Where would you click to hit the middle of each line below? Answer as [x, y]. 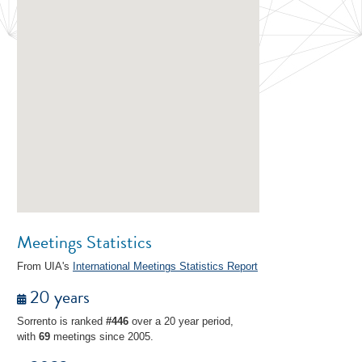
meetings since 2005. [102, 337]
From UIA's [45, 266]
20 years [58, 297]
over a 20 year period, [181, 321]
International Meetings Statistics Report [165, 266]
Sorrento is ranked [61, 321]
